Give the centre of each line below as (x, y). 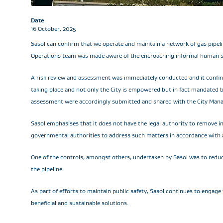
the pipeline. (48, 169)
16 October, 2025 (54, 29)
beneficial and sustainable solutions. (80, 203)
